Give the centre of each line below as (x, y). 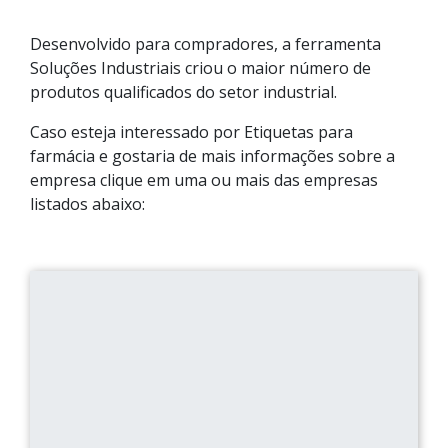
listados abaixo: (87, 204)
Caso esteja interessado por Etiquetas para (191, 132)
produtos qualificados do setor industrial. (183, 92)
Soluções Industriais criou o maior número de (200, 68)
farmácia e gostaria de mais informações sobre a (212, 156)
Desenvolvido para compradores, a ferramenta (205, 44)
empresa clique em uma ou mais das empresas (204, 180)
